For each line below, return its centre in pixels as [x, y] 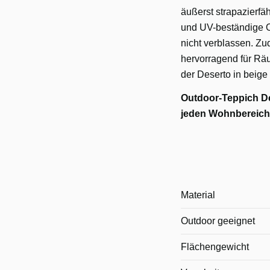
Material [198, 195]
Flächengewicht [215, 247]
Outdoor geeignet [218, 221]
